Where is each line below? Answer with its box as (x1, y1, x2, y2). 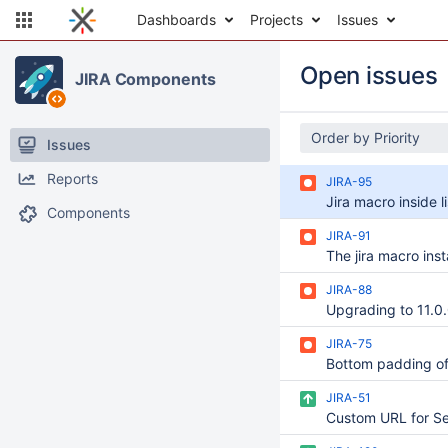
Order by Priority (311, 129, 420, 146)
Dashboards (137, 11, 216, 28)
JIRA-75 (326, 336, 372, 351)
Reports (47, 170, 98, 187)
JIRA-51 (326, 390, 371, 405)
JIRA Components (75, 69, 216, 89)
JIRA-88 (326, 282, 372, 297)
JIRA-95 (326, 174, 372, 189)
